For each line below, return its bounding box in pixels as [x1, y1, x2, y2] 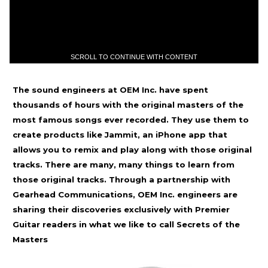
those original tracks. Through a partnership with [13, 175, 230, 184]
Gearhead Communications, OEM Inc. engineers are [13, 190, 237, 199]
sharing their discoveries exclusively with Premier [13, 205, 230, 214]
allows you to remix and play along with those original [13, 145, 252, 154]
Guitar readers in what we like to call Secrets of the [13, 220, 240, 229]
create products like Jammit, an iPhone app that [13, 130, 227, 139]
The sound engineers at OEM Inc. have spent [13, 85, 208, 95]
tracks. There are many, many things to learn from [13, 160, 234, 169]
